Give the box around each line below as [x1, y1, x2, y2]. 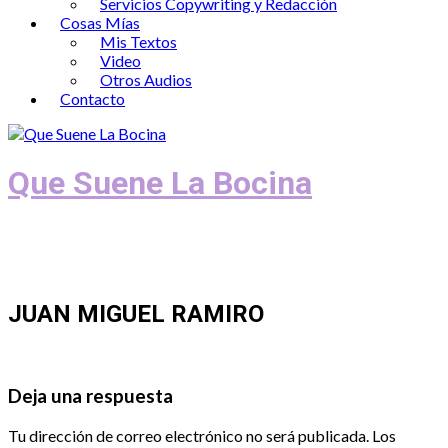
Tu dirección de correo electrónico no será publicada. [8, 426, 369, 446]
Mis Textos [100, 32, 177, 51]
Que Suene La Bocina [8, 164, 312, 203]
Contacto [60, 89, 125, 108]
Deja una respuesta [8, 385, 173, 408]
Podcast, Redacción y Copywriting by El [8, 223, 439, 252]
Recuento [8, 251, 112, 280]
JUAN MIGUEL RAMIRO [8, 299, 264, 328]
